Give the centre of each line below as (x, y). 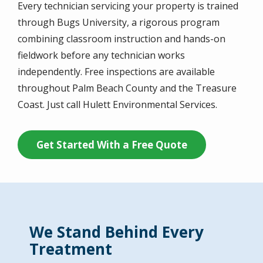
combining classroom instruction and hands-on (122, 38)
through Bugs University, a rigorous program (119, 22)
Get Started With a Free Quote (112, 144)
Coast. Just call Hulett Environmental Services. (117, 104)
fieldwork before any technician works (101, 55)
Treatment (71, 249)
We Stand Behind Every (117, 232)
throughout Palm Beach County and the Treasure (127, 88)
